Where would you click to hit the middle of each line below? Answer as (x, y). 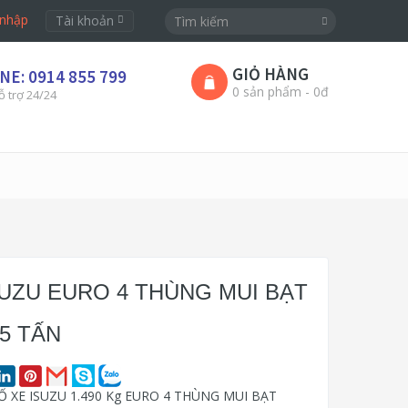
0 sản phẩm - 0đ (280, 92)
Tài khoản (87, 20)
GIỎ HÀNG (270, 74)
